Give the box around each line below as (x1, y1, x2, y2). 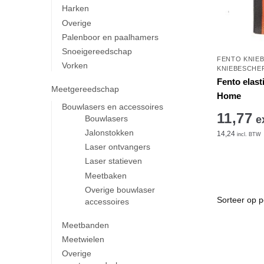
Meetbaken (85, 170, 127, 180)
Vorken (61, 61, 88, 71)
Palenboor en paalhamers (61, 32, 159, 42)
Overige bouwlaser (85, 184, 156, 194)
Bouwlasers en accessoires (61, 101, 163, 111)
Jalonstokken (85, 128, 134, 138)
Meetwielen (61, 235, 104, 245)
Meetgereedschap (51, 84, 119, 94)
